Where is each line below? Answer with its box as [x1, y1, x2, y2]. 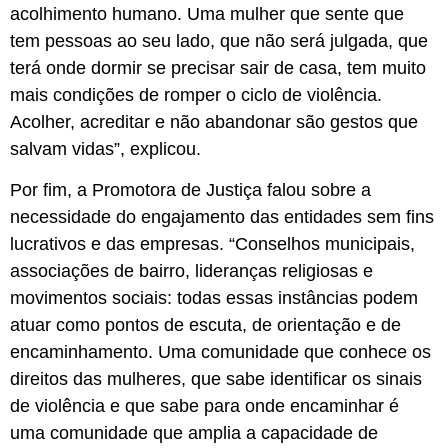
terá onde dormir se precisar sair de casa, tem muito [10, 57, 426, 78]
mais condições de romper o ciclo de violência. [10, 84, 382, 105]
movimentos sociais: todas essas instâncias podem [10, 288, 418, 309]
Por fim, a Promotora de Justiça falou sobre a [10, 180, 371, 201]
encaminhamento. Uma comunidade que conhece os [10, 342, 431, 363]
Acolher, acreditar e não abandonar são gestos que [10, 111, 418, 132]
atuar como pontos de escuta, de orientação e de [10, 315, 401, 336]
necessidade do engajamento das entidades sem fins [10, 207, 434, 228]
